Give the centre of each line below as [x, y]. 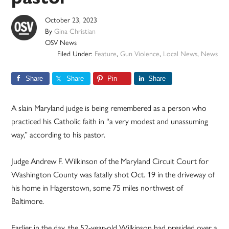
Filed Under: [76, 54]
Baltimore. [28, 201]
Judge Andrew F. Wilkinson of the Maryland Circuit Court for [110, 162]
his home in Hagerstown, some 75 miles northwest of [97, 188]
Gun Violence [140, 54]
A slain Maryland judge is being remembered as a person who [109, 108]
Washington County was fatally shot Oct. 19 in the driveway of [113, 175]
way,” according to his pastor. [59, 135]
